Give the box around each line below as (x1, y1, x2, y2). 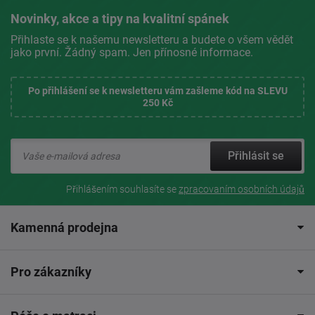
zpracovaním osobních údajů (179, 183, 304, 195)
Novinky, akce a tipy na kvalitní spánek (11, 11, 229, 26)
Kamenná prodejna (11, 219, 118, 235)
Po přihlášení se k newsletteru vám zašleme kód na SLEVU (27, 84, 288, 96)
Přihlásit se (228, 148, 284, 162)
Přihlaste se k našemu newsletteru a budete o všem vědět (11, 32, 293, 46)
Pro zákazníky (11, 264, 91, 279)
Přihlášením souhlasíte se (66, 183, 179, 195)
